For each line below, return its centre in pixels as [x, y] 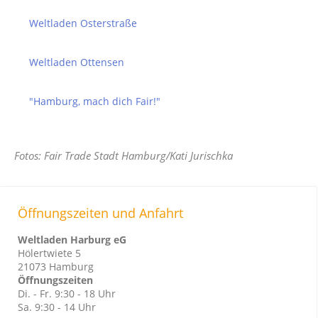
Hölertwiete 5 [49, 253]
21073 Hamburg [56, 266]
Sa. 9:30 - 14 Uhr [57, 307]
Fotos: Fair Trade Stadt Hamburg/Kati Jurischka [124, 155]
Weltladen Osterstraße [83, 23]
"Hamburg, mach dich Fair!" [95, 102]
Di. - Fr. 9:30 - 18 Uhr [67, 293]
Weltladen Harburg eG [72, 239]
